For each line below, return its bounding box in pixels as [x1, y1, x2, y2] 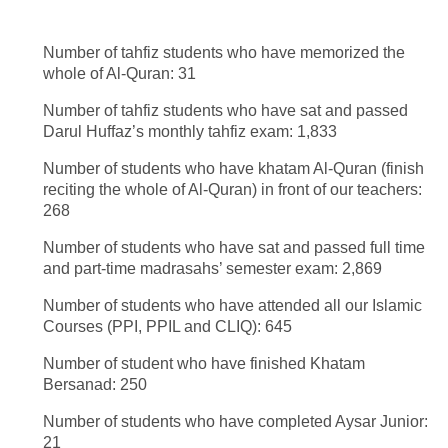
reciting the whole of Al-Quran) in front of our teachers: [42, 181, 422, 199]
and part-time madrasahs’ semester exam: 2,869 [42, 260, 382, 278]
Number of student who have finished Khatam [42, 355, 365, 373]
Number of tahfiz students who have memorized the [42, 44, 405, 62]
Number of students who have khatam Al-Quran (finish [42, 160, 424, 178]
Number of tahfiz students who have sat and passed [42, 102, 408, 120]
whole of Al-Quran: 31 [42, 65, 196, 83]
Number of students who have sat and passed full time [42, 239, 425, 257]
